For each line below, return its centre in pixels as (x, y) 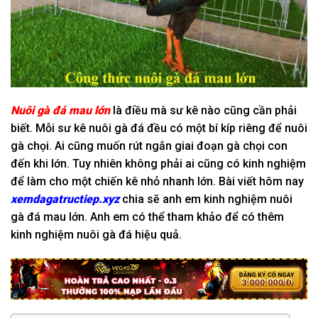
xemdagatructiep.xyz (65, 199)
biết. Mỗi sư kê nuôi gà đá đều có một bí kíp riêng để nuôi (159, 128)
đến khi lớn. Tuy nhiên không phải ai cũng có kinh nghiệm (158, 164)
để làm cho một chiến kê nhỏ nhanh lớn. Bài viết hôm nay (157, 182)
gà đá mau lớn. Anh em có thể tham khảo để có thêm (147, 217)
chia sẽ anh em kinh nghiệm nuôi (206, 199)
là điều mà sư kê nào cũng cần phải (203, 111)
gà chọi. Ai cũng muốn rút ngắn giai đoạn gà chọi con (149, 146)
